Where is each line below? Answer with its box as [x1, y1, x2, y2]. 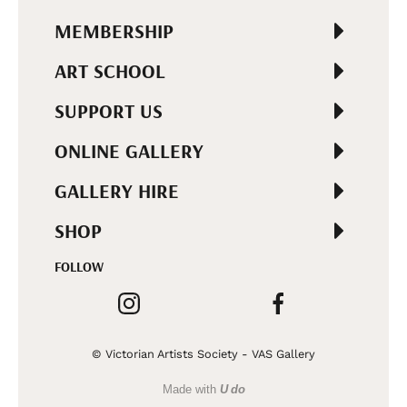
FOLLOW [55, 258, 104, 276]
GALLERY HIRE [55, 178, 179, 204]
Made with [162, 382, 220, 397]
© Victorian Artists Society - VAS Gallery [92, 347, 315, 362]
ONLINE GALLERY [55, 138, 203, 164]
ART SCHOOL [55, 58, 165, 84]
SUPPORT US [55, 98, 163, 124]
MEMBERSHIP [55, 18, 174, 45]
